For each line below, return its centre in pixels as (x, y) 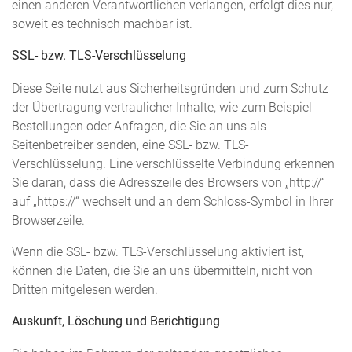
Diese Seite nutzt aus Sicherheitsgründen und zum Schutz (170, 89)
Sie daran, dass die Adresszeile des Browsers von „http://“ (169, 183)
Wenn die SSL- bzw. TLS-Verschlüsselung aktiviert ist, (158, 253)
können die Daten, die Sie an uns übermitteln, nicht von (162, 271)
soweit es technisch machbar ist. (102, 25)
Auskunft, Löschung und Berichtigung (116, 321)
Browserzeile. (48, 221)
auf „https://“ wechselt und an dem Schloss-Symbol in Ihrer (172, 202)
